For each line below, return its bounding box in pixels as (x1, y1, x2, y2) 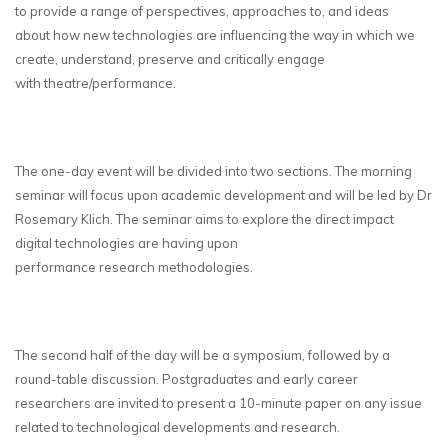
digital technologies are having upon (15, 234, 238, 251)
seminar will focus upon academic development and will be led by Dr (15, 186, 432, 203)
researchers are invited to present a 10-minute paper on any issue (15, 394, 422, 411)
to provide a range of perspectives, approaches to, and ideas (15, 2, 389, 19)
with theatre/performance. (15, 74, 176, 91)
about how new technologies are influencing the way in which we (15, 26, 415, 43)
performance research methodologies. (15, 258, 253, 275)
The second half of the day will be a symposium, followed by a (15, 346, 390, 363)
